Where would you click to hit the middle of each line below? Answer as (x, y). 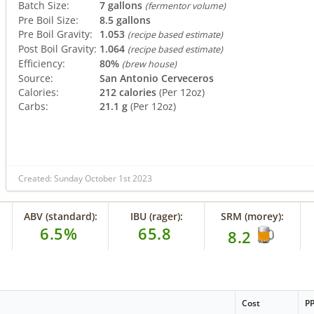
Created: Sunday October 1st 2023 (85, 178)
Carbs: (33, 106)
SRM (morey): (253, 216)
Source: (36, 78)
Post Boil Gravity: (57, 48)
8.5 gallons (125, 20)
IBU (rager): (156, 216)
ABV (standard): (60, 216)
